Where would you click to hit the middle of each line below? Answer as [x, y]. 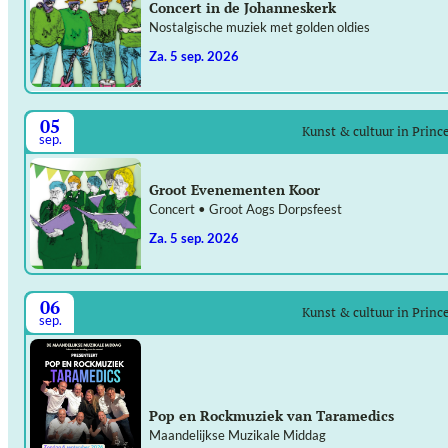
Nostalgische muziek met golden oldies [259, 27]
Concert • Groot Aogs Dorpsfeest [245, 208]
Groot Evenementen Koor [234, 189]
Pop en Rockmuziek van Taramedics [271, 416]
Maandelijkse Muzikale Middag [237, 435]
